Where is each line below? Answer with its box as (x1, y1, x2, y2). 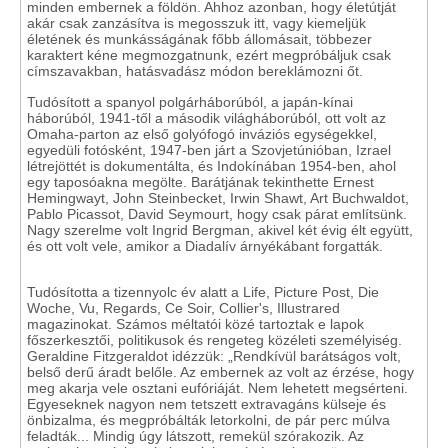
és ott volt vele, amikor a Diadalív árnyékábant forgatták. (27, 238, 383, 254)
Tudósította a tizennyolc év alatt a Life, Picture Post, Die (27, 284, 379, 300)
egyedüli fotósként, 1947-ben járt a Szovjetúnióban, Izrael (27, 142, 391, 158)
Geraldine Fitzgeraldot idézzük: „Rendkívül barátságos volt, (27, 348, 401, 364)
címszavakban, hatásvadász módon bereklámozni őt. (27, 63, 363, 79)
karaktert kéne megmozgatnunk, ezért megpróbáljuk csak (27, 47, 391, 63)
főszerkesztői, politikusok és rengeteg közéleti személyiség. (27, 332, 402, 348)
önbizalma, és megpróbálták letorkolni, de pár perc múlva (27, 412, 390, 428)
